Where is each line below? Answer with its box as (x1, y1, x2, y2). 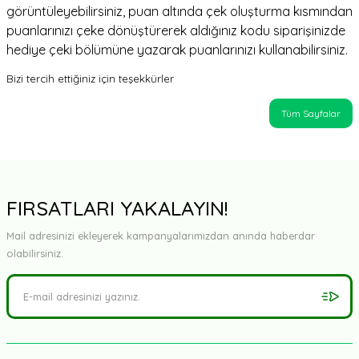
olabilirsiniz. (6, 247, 63, 260)
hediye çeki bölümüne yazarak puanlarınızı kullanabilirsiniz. (6, 42, 348, 58)
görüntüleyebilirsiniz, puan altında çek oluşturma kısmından (6, 3, 353, 19)
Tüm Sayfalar (281, 107, 341, 119)
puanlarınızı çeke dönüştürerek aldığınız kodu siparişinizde (6, 22, 345, 38)
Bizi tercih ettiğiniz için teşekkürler (6, 72, 174, 85)
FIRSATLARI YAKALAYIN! (6, 196, 228, 220)
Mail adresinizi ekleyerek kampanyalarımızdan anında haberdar (6, 229, 315, 242)
